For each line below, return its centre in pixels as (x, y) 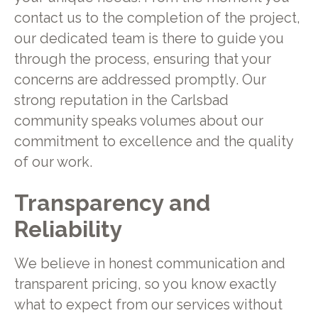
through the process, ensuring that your (142, 60)
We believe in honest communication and (149, 263)
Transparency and (112, 202)
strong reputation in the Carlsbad (121, 101)
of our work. (53, 163)
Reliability (68, 229)
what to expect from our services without (148, 305)
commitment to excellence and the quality (153, 142)
